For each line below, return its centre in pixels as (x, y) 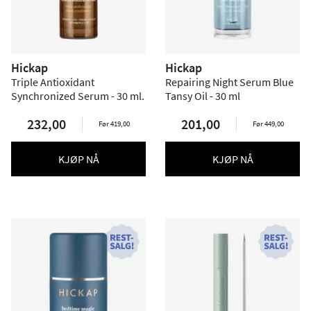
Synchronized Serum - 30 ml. (78, 96)
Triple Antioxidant (53, 82)
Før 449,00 (268, 124)
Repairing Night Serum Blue (229, 82)
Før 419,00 (114, 124)
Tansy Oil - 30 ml (203, 96)
